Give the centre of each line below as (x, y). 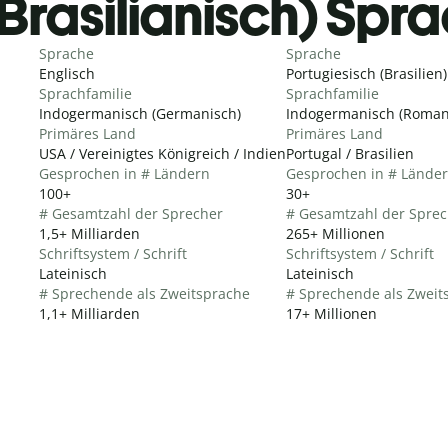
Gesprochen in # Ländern (124, 173)
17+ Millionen (331, 313)
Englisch (67, 73)
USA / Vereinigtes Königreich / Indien (162, 153)
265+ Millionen (335, 233)
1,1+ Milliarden (89, 313)
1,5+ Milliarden (89, 233)
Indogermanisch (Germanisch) (140, 113)
